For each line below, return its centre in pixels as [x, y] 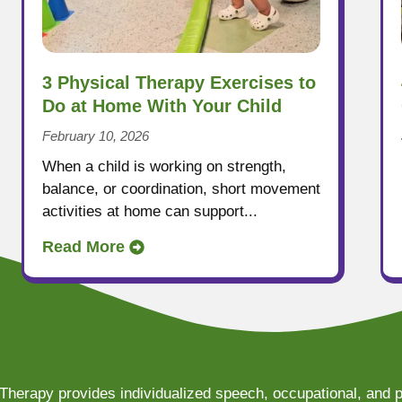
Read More [83, 246]
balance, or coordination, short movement [181, 188]
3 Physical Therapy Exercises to [179, 82]
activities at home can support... [150, 211]
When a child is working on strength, [164, 166]
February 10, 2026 [96, 135]
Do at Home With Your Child [162, 105]
